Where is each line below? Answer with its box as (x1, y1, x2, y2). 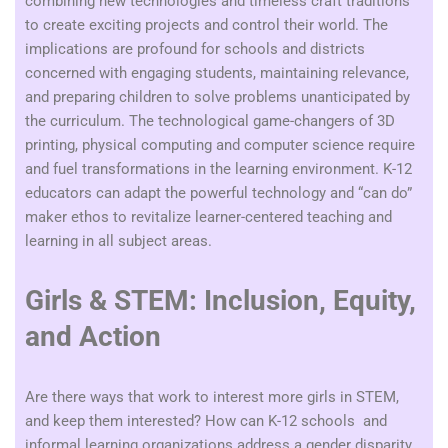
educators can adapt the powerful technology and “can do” (25, 184, 412, 202)
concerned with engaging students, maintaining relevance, (25, 64, 409, 82)
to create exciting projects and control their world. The (25, 16, 388, 34)
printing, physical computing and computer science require (25, 136, 415, 154)
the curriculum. (25, 112, 129, 130)
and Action (25, 320, 161, 353)
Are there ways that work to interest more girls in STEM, (25, 388, 399, 406)
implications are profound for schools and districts (25, 40, 365, 58)
